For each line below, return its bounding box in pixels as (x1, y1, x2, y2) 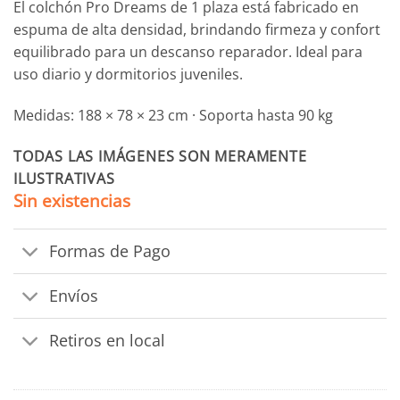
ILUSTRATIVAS (13, 168, 115, 188)
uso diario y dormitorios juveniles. (13, 63, 243, 84)
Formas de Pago (49, 240, 171, 262)
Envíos (49, 285, 99, 307)
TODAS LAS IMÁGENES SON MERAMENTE (13, 146, 307, 166)
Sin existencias (13, 187, 130, 212)
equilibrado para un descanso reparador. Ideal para (13, 41, 362, 62)
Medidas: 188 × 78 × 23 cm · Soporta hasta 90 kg (13, 104, 333, 125)
